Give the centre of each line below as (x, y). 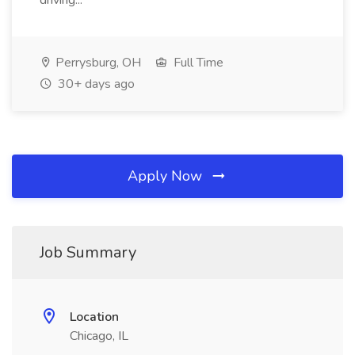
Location (94, 317)
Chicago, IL (99, 336)
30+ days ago (95, 84)
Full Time (197, 63)
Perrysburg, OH (97, 63)
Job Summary (88, 252)
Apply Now (167, 176)
